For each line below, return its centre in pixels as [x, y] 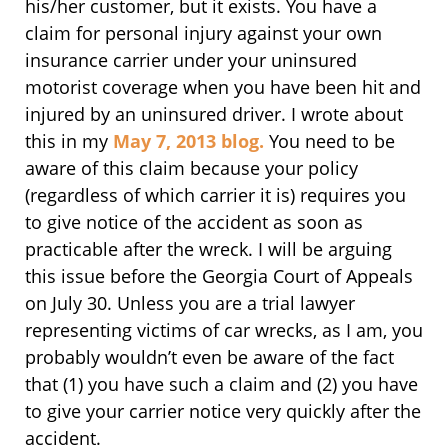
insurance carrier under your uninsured [191, 59]
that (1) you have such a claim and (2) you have [221, 383]
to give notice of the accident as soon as [194, 221]
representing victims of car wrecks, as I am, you [224, 329]
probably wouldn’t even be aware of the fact [209, 356]
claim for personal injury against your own [203, 32]
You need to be [332, 140]
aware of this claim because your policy [191, 167]
